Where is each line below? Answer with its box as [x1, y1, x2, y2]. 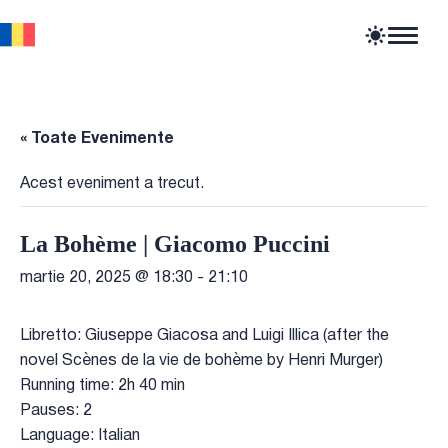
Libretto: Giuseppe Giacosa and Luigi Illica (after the [20, 328, 389, 343]
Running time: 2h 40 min [20, 378, 185, 393]
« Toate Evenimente [20, 131, 174, 146]
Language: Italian [20, 428, 140, 443]
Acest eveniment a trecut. [20, 176, 204, 191]
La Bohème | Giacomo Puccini [20, 230, 330, 257]
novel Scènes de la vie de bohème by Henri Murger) [20, 353, 383, 368]
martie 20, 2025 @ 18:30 [20, 270, 193, 285]
